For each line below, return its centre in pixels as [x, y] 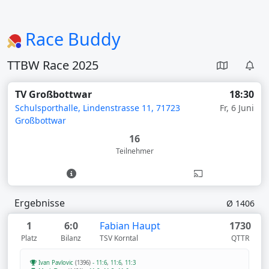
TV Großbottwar [53, 94]
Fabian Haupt [130, 226]
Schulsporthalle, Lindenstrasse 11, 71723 [98, 108]
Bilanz [71, 238]
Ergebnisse [40, 203]
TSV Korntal [119, 238]
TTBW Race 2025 [53, 65]
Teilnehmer [134, 151]
